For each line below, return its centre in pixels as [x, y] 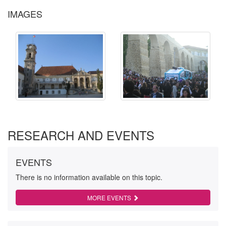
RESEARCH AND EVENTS [81, 135]
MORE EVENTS [110, 197]
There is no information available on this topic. [89, 177]
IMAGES [25, 14]
